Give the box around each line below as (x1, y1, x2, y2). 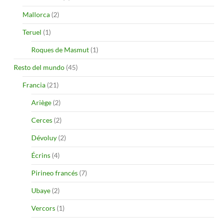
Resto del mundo (14, 63, 65, 71)
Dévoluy (31, 133, 57, 142)
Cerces (31, 115, 52, 124)
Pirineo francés (31, 168, 78, 177)
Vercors (31, 203, 55, 212)
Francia (22, 80, 45, 89)
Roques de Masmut (31, 45, 89, 54)
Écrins (31, 151, 50, 159)
